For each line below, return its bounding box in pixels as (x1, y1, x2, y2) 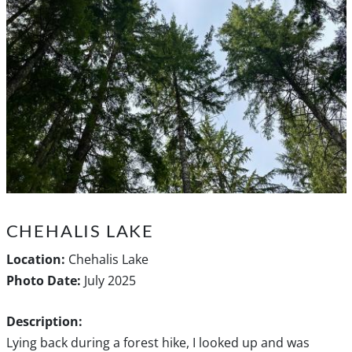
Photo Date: (5, 272, 81, 290)
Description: (5, 313, 82, 331)
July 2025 (80, 272, 136, 290)
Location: (5, 251, 65, 269)
